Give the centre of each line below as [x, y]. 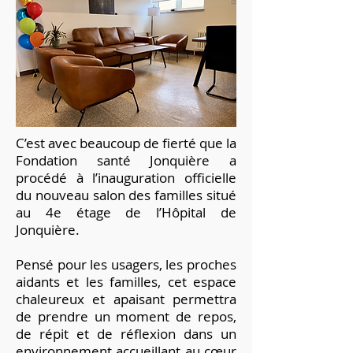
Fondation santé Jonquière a [126, 160]
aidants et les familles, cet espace [126, 282]
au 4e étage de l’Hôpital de [126, 212]
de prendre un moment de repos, [126, 316]
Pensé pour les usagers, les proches [126, 264]
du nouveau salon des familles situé [126, 195]
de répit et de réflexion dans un [126, 334]
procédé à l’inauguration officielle [126, 178]
